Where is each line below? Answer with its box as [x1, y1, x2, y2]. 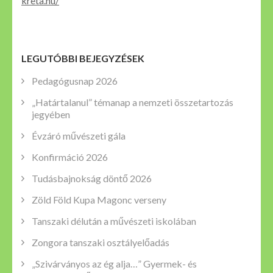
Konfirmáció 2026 [32, 151, 108, 163]
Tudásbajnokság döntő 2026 [32, 172, 152, 185]
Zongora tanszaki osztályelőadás [32, 236, 169, 249]
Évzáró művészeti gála [32, 130, 126, 142]
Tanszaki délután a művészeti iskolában [32, 215, 196, 227]
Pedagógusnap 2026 [32, 75, 118, 87]
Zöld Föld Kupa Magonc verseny [32, 194, 166, 206]
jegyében [32, 108, 70, 121]
